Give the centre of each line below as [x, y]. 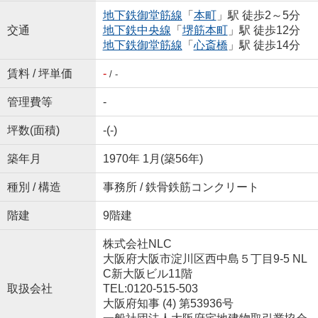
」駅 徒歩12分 [264, 30]
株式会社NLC [137, 243]
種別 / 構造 [34, 187]
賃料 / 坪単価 [39, 73]
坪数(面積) [33, 130]
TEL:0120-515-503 [150, 288]
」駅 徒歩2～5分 [258, 15]
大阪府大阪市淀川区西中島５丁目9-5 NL [205, 258]
